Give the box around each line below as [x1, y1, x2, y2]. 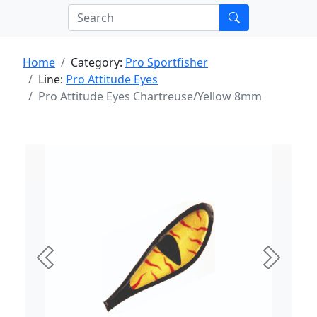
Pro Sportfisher [125, 54, 208, 70]
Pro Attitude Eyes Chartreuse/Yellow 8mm [38, 88, 262, 104]
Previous [44, 257, 91, 273]
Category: [71, 54, 125, 70]
